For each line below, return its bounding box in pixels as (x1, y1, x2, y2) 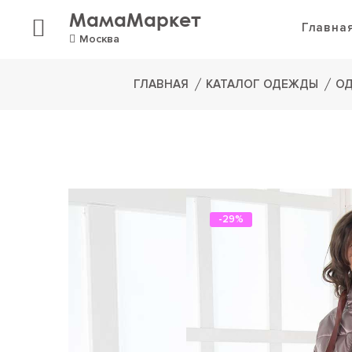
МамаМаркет (69, 7, 201, 31)
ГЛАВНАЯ (134, 77, 189, 91)
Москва (79, 31, 119, 46)
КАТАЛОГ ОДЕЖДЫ (206, 77, 318, 91)
